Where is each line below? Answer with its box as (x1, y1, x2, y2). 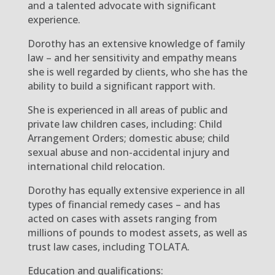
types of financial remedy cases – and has (27, 197, 220, 211)
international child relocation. (27, 159, 165, 173)
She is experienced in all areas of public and (27, 103, 228, 117)
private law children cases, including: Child (27, 117, 222, 131)
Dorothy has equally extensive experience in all (27, 183, 245, 197)
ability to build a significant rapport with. (27, 79, 215, 93)
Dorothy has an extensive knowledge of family (27, 36, 245, 50)
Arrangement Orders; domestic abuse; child (27, 131, 230, 145)
